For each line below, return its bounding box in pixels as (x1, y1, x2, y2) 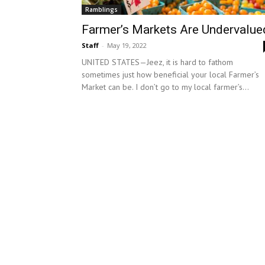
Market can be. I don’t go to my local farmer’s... (82, 82, 249, 92)
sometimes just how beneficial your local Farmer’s (82, 69, 259, 80)
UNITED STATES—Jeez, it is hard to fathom (82, 57, 233, 67)
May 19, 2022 (107, 41, 147, 50)
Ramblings (85, 5, 118, 14)
